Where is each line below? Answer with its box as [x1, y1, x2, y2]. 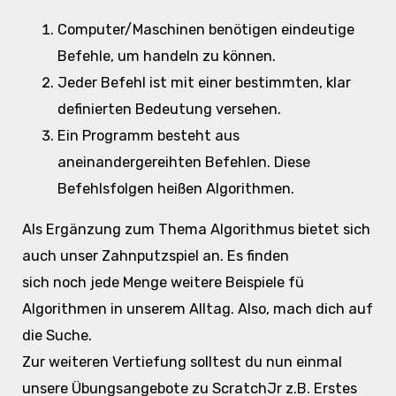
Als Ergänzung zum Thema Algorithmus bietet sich [21, 221, 370, 239]
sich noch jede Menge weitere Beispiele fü [21, 274, 304, 292]
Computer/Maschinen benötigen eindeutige [57, 21, 354, 39]
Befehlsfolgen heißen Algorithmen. [57, 180, 294, 198]
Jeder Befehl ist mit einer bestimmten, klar [57, 74, 351, 92]
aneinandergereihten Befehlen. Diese [57, 154, 310, 171]
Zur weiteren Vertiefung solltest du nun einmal [21, 354, 342, 371]
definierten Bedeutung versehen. [57, 101, 281, 118]
